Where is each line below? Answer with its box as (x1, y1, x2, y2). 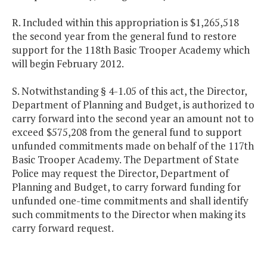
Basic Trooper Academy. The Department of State (12, 153, 239, 167)
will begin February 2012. (12, 57, 126, 71)
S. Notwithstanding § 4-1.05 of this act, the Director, (12, 84, 247, 98)
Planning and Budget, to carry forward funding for (12, 180, 241, 194)
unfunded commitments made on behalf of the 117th (12, 139, 254, 153)
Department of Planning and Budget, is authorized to (12, 98, 254, 112)
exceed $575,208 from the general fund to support (12, 125, 242, 139)
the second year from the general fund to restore (12, 29, 237, 44)
